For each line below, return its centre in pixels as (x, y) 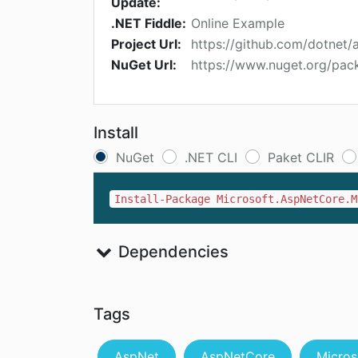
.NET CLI (211, 158)
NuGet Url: (144, 65)
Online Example (238, 24)
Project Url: (146, 44)
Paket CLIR (301, 158)
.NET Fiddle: (149, 24)
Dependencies (171, 252)
